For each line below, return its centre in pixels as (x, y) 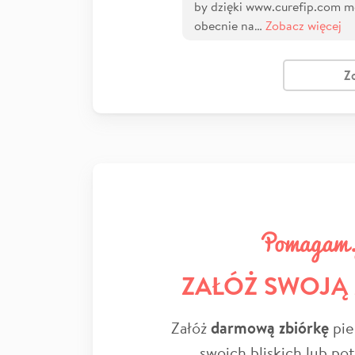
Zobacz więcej (303, 25)
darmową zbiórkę (269, 328)
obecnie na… (230, 25)
